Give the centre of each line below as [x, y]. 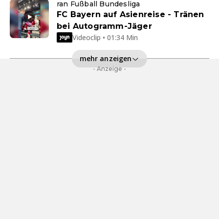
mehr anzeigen [106, 58]
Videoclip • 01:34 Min [105, 37]
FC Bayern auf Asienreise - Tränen [131, 15]
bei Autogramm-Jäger [104, 26]
